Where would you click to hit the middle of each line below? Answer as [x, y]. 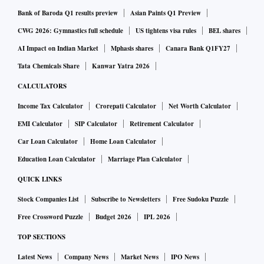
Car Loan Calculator [48, 141]
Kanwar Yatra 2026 [121, 66]
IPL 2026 [157, 217]
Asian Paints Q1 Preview [166, 13]
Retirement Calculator [162, 123]
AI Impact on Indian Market [58, 48]
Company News [86, 257]
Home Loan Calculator [123, 141]
